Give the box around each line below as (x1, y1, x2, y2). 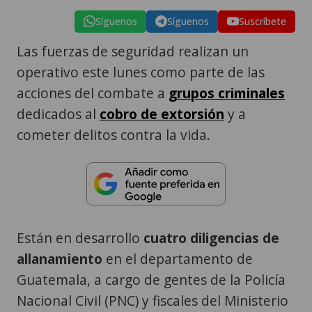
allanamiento (17, 249, 102, 269)
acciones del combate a (17, 83, 169, 102)
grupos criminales (169, 83, 285, 102)
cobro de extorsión (100, 104, 224, 123)
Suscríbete (239, 14, 286, 28)
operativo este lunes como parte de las (17, 62, 265, 81)
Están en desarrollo (17, 228, 143, 248)
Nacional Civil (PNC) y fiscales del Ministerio (17, 291, 288, 311)
